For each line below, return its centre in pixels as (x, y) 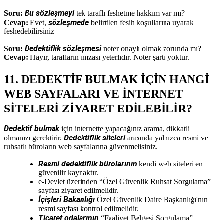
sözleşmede (69, 22)
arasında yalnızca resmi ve (167, 137)
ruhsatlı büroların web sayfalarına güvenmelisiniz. (81, 146)
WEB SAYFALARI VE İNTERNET (94, 94)
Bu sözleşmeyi (49, 13)
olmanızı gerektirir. (34, 137)
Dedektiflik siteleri (95, 137)
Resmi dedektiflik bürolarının (88, 164)
